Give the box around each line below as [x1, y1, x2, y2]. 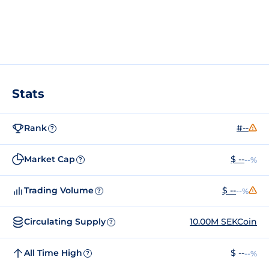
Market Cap [24, 154, 75, 165]
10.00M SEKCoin [190, 216, 257, 228]
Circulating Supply [24, 216, 106, 228]
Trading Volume [24, 185, 94, 196]
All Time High [24, 247, 82, 259]
